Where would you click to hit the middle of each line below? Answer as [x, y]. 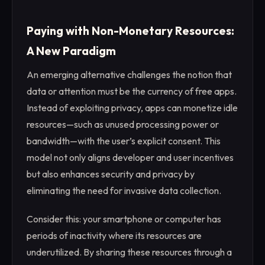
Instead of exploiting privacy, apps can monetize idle [132, 108]
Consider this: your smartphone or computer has [124, 219]
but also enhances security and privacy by [111, 174]
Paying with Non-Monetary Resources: [130, 30]
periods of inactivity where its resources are [114, 236]
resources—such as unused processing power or [123, 125]
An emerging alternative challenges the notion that [129, 75]
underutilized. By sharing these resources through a [129, 252]
